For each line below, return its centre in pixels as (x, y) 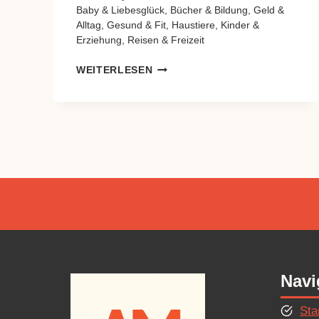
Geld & (269, 10)
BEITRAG (176, 81)
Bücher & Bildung (209, 10)
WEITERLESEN (115, 70)
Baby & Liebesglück (120, 10)
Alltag (89, 25)
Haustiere (193, 25)
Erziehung (99, 40)
